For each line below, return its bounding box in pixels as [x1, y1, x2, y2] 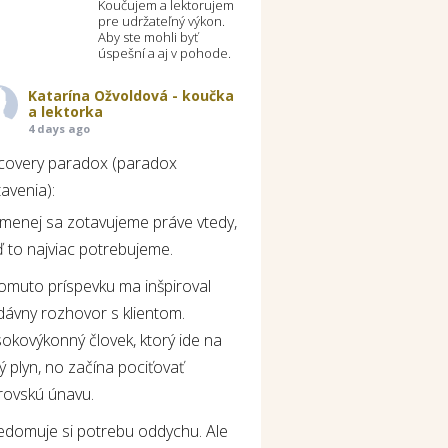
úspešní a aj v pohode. [98, 43, 232, 62]
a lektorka [28, 101, 104, 121]
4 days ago [28, 120, 91, 136]
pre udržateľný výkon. [98, 11, 226, 30]
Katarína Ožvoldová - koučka [28, 85, 235, 105]
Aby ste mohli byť [98, 27, 199, 46]
